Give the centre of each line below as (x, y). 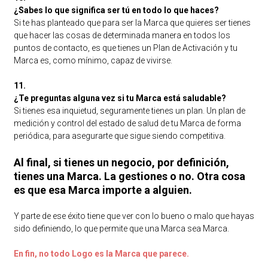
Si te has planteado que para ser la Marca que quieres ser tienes (132, 22)
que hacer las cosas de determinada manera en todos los (122, 35)
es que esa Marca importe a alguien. (103, 190)
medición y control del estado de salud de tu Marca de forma (127, 123)
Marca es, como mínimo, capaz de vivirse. (93, 60)
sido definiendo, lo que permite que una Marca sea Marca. (121, 228)
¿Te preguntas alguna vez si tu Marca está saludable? (120, 98)
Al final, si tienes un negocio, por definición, (121, 162)
